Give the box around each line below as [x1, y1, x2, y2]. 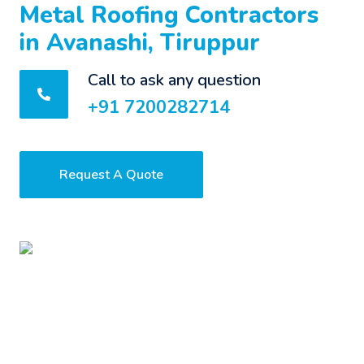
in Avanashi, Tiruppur [19, 27, 260, 58]
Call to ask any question [88, 69, 261, 91]
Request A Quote [59, 166, 163, 184]
